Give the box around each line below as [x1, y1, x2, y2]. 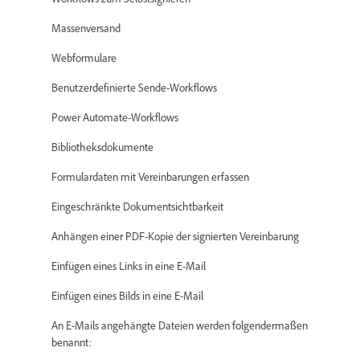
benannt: [51, 334, 92, 349]
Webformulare [51, 50, 117, 64]
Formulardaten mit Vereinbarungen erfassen [51, 169, 249, 183]
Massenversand [51, 20, 121, 35]
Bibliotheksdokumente [51, 139, 153, 153]
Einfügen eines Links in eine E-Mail [51, 258, 206, 272]
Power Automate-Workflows [51, 109, 178, 124]
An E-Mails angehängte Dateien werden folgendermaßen [51, 317, 308, 332]
